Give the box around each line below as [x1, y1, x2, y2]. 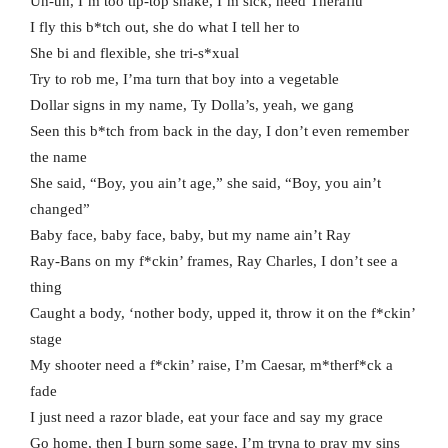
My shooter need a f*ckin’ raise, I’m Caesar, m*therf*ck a [30, 357, 393, 374]
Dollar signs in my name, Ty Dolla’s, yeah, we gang [30, 97, 354, 114]
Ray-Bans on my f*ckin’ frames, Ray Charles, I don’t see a [30, 253, 398, 270]
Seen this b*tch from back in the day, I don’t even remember [30, 123, 409, 140]
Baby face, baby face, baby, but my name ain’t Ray [30, 227, 351, 244]
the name [30, 149, 87, 166]
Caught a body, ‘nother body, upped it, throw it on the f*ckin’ [30, 305, 415, 322]
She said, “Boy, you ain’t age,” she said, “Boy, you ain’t [30, 175, 381, 192]
